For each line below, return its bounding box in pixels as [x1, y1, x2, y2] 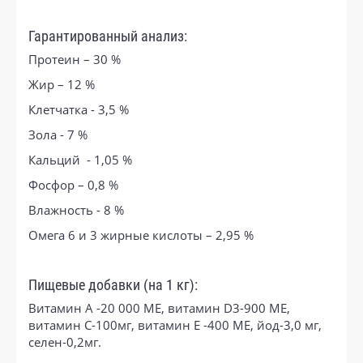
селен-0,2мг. [28, 333, 105, 350]
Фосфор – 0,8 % [28, 176, 118, 193]
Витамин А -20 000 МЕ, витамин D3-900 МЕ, [28, 299, 290, 316]
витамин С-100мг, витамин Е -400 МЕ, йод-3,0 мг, [28, 316, 322, 333]
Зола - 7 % [28, 126, 88, 143]
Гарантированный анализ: [28, 28, 187, 45]
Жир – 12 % [28, 75, 95, 92]
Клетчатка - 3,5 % [28, 100, 129, 117]
